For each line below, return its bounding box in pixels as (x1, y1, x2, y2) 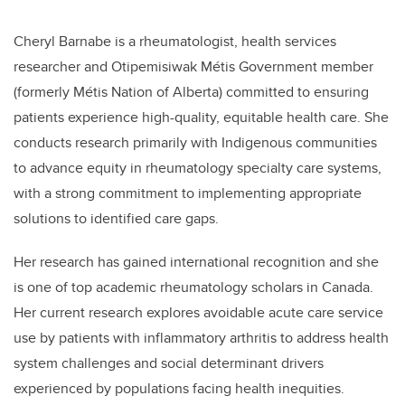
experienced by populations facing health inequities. (14, 378, 344, 400)
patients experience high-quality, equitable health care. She (14, 107, 389, 128)
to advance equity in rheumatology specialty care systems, (14, 157, 381, 179)
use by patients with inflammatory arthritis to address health (14, 327, 389, 349)
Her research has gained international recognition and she (14, 251, 379, 273)
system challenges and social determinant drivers (14, 353, 324, 374)
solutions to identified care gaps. (14, 208, 222, 230)
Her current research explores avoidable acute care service (14, 302, 383, 324)
